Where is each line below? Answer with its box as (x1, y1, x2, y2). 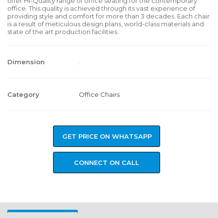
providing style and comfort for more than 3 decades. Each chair (7, 12, 210, 20)
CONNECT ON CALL (74, 159, 139, 166)
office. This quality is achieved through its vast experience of (7, 4, 195, 12)
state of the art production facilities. (7, 28, 119, 36)
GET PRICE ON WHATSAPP (62, 132, 152, 140)
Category (7, 91, 39, 98)
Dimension (7, 58, 45, 66)
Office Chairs (79, 91, 120, 98)
